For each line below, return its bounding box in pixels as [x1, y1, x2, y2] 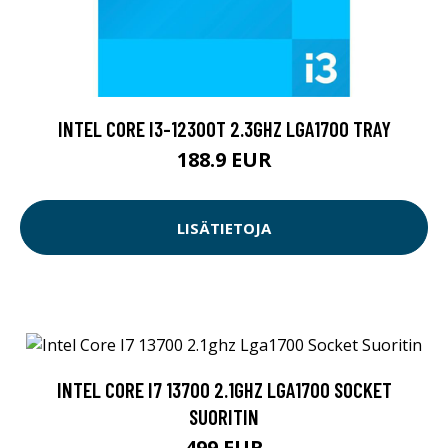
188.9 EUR [176, 146, 272, 174]
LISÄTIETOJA [177, 217, 271, 238]
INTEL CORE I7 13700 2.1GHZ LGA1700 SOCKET [56, 376, 392, 402]
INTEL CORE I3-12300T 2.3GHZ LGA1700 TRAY [57, 116, 391, 142]
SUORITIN [189, 403, 259, 429]
